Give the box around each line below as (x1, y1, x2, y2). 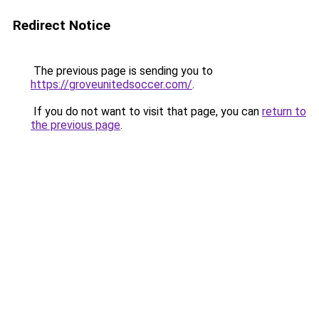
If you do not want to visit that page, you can (31, 105, 262, 118)
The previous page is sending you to (31, 64, 213, 78)
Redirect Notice (13, 17, 110, 33)
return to (262, 105, 306, 118)
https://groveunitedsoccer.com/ (31, 78, 192, 91)
